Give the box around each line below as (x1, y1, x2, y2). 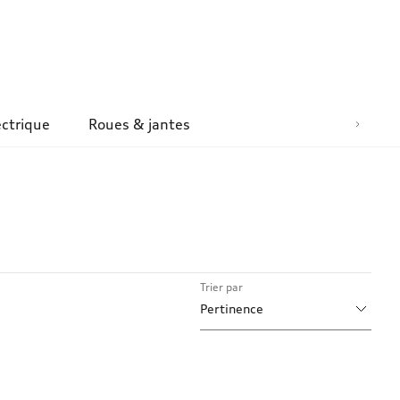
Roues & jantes (88, 115, 191, 134)
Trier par (200, 279, 243, 294)
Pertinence (200, 300, 263, 316)
